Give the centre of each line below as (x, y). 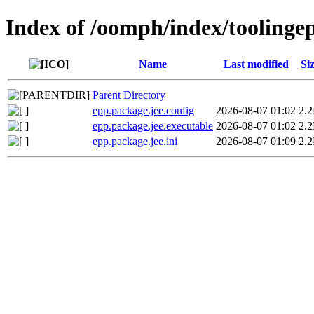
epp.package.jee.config (143, 110)
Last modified (256, 64)
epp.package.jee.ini (135, 141)
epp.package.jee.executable (153, 125)
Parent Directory (129, 95)
